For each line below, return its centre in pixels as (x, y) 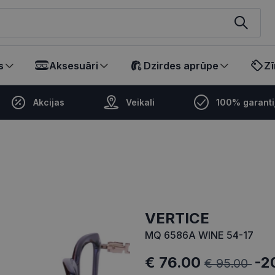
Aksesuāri (74, 65)
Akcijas (49, 102)
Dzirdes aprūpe (181, 65)
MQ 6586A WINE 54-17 (199, 235)
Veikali (140, 102)
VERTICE (183, 219)
